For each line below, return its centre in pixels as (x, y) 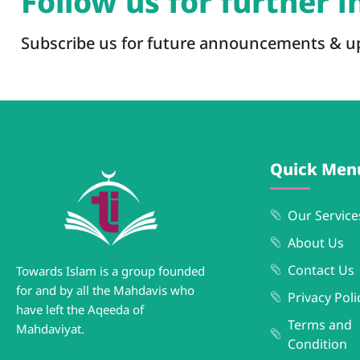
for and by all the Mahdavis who (105, 290)
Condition (318, 344)
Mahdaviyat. (52, 329)
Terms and (320, 325)
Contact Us (321, 270)
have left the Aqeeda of (80, 310)
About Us (316, 243)
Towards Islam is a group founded (110, 271)
